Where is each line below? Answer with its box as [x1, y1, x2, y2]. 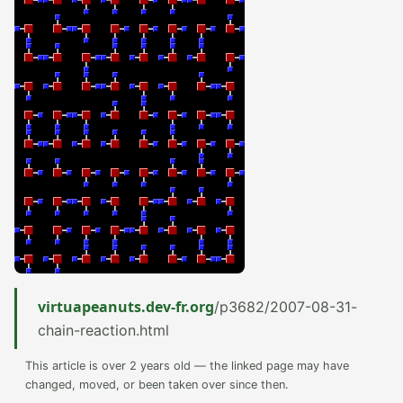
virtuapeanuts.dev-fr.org [38, 297, 214, 317]
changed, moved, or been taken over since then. [25, 378, 289, 391]
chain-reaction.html [38, 321, 169, 339]
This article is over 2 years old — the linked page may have [25, 359, 349, 372]
